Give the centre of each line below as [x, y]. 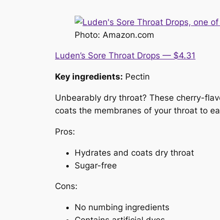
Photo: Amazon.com [114, 35]
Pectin [136, 77]
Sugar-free [96, 165]
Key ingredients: [89, 77]
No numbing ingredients [122, 207]
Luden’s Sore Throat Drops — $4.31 [125, 56]
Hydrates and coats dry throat [134, 152]
